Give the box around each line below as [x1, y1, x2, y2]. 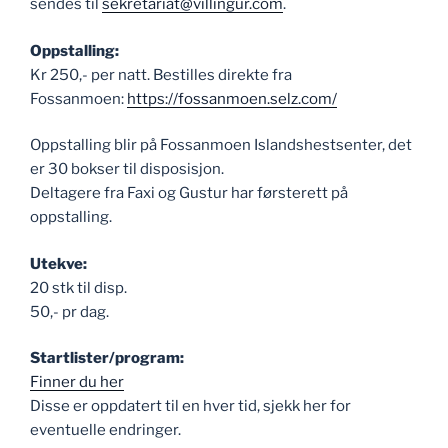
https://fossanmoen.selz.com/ [127, 89, 337, 108]
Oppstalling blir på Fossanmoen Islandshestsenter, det [30, 136, 412, 154]
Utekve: [30, 254, 87, 273]
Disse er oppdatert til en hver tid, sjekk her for [30, 397, 351, 415]
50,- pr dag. [30, 302, 109, 321]
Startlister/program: [30, 349, 184, 367]
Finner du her [30, 373, 124, 391]
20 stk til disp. [30, 278, 127, 297]
